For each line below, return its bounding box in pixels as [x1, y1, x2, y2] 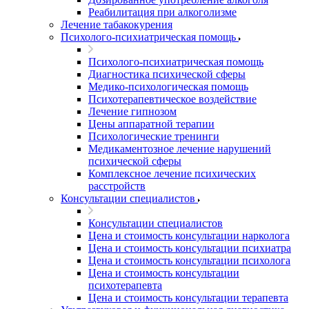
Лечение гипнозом [88, 106, 177, 117]
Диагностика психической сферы [88, 68, 246, 80]
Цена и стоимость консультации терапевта [88, 292, 288, 303]
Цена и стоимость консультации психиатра [88, 242, 291, 254]
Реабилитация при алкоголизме [88, 6, 237, 18]
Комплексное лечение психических [88, 168, 256, 179]
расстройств [88, 180, 146, 192]
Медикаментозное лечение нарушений [88, 143, 271, 154]
